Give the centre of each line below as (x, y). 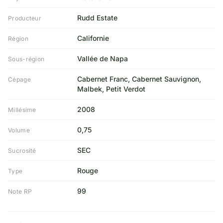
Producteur (25, 18)
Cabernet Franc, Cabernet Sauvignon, (139, 79)
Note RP (20, 191)
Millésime (22, 110)
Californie (93, 38)
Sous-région (26, 59)
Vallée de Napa (102, 58)
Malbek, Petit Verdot (111, 89)
